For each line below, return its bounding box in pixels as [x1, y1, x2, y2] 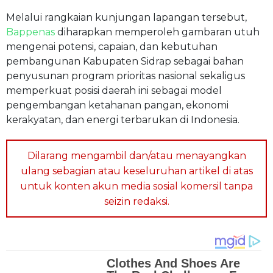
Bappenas [6, 26, 55, 38]
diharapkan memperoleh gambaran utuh [55, 26, 260, 38]
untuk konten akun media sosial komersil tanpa [20, 180, 253, 192]
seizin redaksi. [104, 195, 169, 207]
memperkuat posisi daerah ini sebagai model [6, 84, 222, 96]
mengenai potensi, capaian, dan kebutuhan [6, 40, 218, 52]
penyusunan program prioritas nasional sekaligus [6, 69, 245, 82]
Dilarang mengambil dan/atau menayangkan [27, 149, 246, 161]
